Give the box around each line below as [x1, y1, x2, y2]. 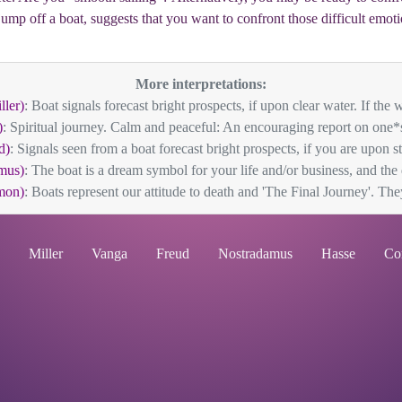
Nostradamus [218, 246, 293, 261]
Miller [29, 246, 63, 261]
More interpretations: [135, 76, 267, 92]
